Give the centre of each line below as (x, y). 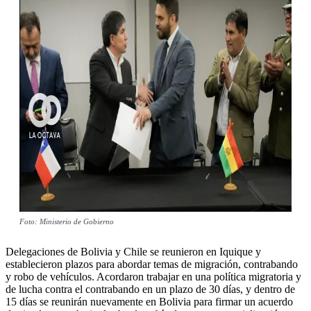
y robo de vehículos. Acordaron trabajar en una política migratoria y (153, 277)
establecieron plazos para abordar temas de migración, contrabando (152, 264)
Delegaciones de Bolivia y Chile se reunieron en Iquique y (133, 252)
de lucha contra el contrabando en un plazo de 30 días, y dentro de (150, 289)
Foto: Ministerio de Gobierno (67, 222)
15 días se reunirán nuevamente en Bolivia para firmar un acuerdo (149, 302)
